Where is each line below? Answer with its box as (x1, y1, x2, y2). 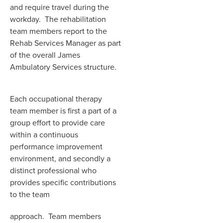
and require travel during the (10, 1, 109, 13)
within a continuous (10, 128, 78, 140)
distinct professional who (10, 164, 97, 176)
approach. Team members (10, 210, 101, 222)
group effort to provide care (10, 116, 105, 128)
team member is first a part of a (10, 105, 116, 116)
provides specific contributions (10, 176, 116, 188)
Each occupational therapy (10, 93, 102, 105)
